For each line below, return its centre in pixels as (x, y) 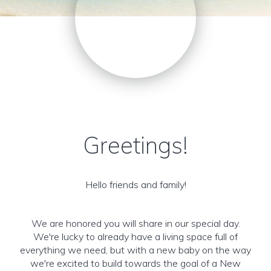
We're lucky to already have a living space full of (135, 237)
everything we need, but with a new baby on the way (135, 250)
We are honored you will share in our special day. (135, 223)
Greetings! (135, 145)
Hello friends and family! (135, 184)
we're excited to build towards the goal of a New (135, 263)
